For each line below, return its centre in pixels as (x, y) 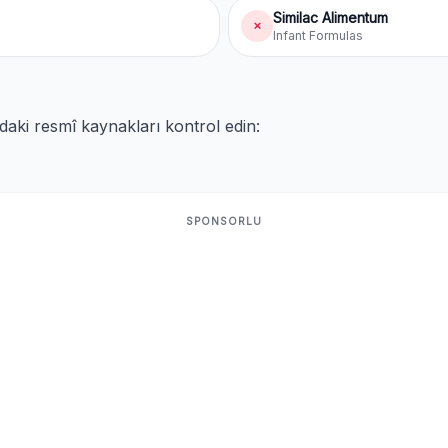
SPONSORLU (224, 221)
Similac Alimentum (330, 17)
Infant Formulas (318, 35)
